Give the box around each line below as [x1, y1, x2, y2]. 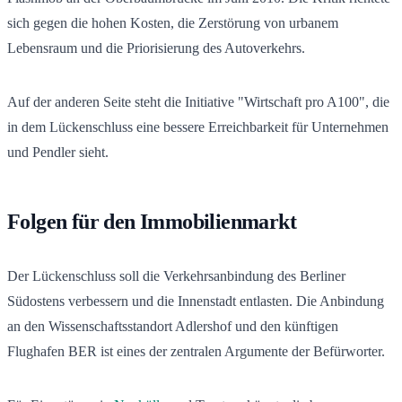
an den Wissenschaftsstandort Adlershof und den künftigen [7, 318, 338, 334]
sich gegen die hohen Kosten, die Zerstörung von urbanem [7, 14, 338, 31]
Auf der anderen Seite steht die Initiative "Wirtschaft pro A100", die [7, 93, 389, 109]
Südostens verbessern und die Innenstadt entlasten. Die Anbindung [7, 293, 384, 309]
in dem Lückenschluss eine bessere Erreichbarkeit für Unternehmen [7, 118, 389, 135]
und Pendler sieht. [7, 144, 109, 160]
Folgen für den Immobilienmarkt [7, 209, 296, 233]
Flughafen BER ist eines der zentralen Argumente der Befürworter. [7, 343, 385, 359]
